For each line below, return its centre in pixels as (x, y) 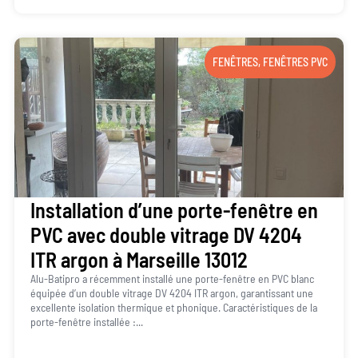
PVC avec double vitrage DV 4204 (166, 235)
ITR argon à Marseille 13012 (139, 260)
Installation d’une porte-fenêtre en (174, 210)
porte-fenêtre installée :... (86, 322)
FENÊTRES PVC (296, 62)
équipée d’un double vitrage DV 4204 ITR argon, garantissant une (171, 293)
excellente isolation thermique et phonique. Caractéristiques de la (173, 308)
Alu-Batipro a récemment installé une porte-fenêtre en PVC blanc (172, 279)
